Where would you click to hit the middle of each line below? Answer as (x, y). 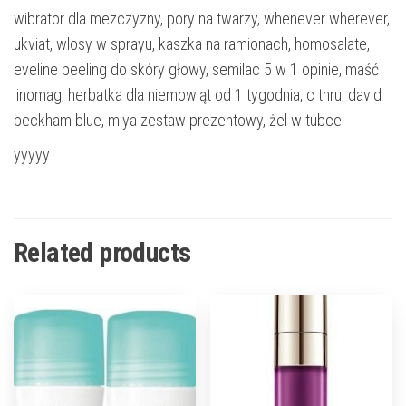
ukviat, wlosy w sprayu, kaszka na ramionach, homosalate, (192, 44)
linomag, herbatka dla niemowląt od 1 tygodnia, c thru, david (198, 95)
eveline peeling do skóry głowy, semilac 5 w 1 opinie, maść (196, 70)
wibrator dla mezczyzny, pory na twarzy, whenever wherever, (202, 19)
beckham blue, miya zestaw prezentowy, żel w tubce (178, 121)
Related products (102, 253)
